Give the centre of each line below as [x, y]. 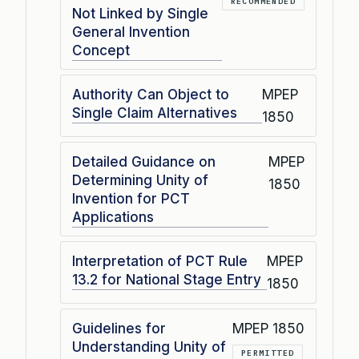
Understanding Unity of [149, 347]
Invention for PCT [131, 199]
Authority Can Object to [151, 95]
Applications [113, 217]
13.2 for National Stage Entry [167, 280]
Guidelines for [119, 329]
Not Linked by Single [140, 14]
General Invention [131, 32]
